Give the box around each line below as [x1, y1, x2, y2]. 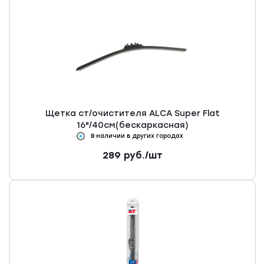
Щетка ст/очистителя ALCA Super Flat [45, 108, 220, 119]
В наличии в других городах [90, 132, 183, 140]
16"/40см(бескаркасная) [77, 120, 189, 131]
